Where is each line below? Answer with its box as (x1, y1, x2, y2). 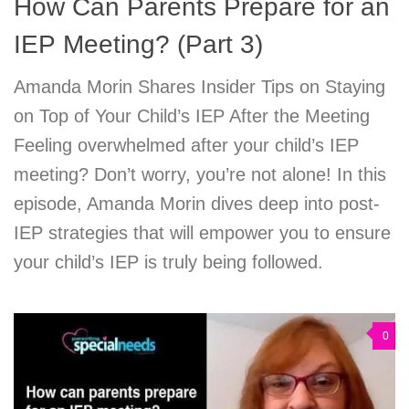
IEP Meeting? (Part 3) (14, 30, 263, 59)
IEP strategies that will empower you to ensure (14, 223, 391, 244)
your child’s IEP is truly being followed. (14, 252, 323, 273)
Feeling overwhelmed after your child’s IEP (14, 135, 359, 156)
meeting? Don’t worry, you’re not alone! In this (14, 164, 386, 185)
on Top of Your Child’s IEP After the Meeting (14, 106, 370, 127)
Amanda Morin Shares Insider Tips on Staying (14, 77, 385, 98)
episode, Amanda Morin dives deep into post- (14, 194, 380, 215)
